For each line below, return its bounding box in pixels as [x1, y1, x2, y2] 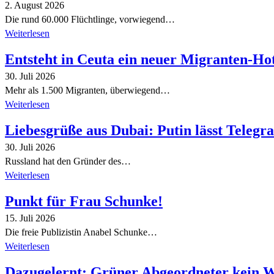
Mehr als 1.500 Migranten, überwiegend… [5, 85, 170, 96]
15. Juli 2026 [5, 213, 55, 224]
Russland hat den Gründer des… [5, 156, 131, 167]
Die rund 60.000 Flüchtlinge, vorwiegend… [5, 14, 175, 25]
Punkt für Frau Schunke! [5, 193, 163, 210]
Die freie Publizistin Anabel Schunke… [5, 227, 157, 238]
